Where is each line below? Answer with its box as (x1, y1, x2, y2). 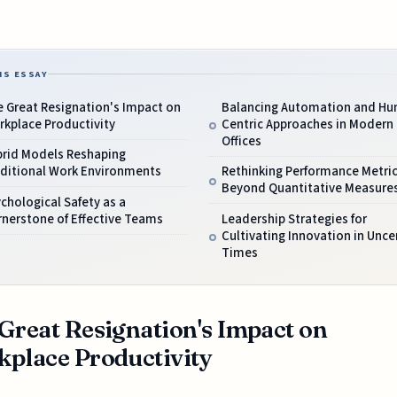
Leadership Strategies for (221, 209, 367, 229)
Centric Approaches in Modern (221, 114, 393, 134)
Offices (221, 131, 261, 151)
